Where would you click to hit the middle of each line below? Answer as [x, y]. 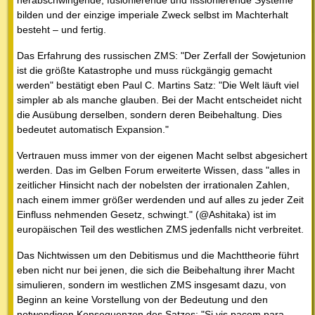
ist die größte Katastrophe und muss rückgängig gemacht [144, 71]
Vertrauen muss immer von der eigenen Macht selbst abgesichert [162, 156]
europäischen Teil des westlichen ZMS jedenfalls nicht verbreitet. [160, 230]
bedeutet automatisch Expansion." [93, 130]
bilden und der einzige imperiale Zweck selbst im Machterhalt [153, 15]
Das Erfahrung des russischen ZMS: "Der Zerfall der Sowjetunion [161, 56]
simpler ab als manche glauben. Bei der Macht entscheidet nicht [159, 100]
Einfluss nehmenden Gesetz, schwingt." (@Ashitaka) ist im [147, 215]
